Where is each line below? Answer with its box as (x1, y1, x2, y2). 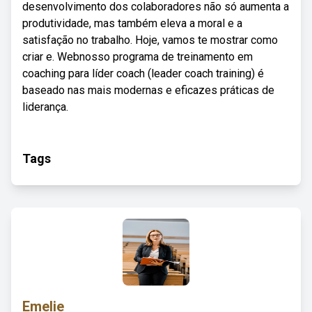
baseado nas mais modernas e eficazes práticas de (22, 84, 274, 97)
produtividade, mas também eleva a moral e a (22, 17, 242, 30)
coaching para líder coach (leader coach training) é (22, 67, 264, 80)
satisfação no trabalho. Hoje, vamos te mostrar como (22, 33, 278, 47)
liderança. (22, 100, 68, 114)
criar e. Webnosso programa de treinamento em (22, 50, 253, 63)
